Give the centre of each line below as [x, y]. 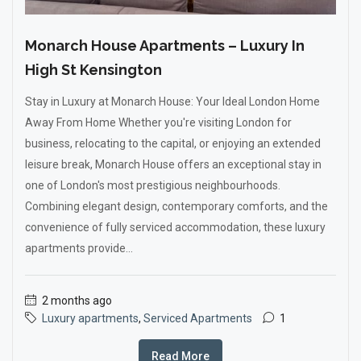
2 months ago [76, 301]
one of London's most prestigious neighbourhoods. [153, 185]
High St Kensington [93, 70]
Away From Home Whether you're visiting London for [158, 122]
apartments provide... [79, 248]
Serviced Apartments [198, 318]
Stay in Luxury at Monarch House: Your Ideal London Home [172, 102]
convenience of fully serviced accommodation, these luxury [175, 227]
